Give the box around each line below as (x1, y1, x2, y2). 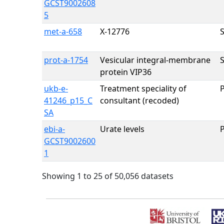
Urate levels (100, 123, 144, 134)
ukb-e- (44, 83, 68, 94)
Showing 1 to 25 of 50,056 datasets (42, 170, 173, 181)
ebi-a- (44, 123, 65, 134)
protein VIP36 (100, 66, 151, 77)
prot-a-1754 (44, 54, 88, 65)
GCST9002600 (44, 135, 95, 146)
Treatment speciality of (100, 83, 186, 94)
